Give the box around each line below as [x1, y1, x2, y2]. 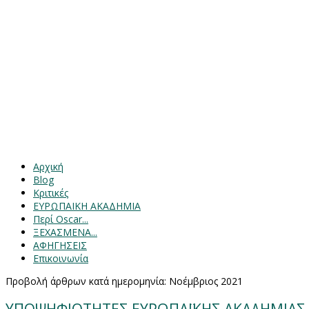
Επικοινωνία [33, 252, 88, 265]
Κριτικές [33, 186, 68, 199]
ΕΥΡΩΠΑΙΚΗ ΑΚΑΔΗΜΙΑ [33, 199, 141, 212]
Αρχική [33, 160, 63, 173]
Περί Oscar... [33, 212, 88, 226]
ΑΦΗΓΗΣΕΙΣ [33, 239, 87, 252]
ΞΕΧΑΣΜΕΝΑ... [33, 226, 97, 239]
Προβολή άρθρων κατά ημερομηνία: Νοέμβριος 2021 [6, 275, 243, 288]
